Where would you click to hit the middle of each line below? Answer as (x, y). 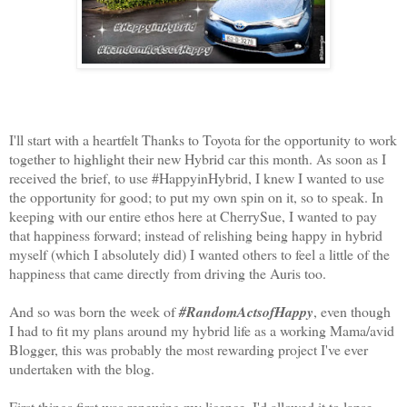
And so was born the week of (94, 312)
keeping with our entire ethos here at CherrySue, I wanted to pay (193, 216)
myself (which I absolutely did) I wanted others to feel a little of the (199, 254)
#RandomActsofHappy (246, 312)
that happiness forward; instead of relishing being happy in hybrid (196, 235)
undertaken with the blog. (82, 369)
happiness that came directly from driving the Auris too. (168, 273)
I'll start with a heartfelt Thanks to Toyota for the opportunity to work (203, 140)
